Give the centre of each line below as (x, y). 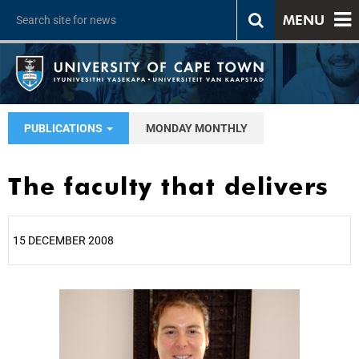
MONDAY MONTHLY (197, 128)
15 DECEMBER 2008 (63, 240)
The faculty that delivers (169, 186)
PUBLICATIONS (65, 128)
